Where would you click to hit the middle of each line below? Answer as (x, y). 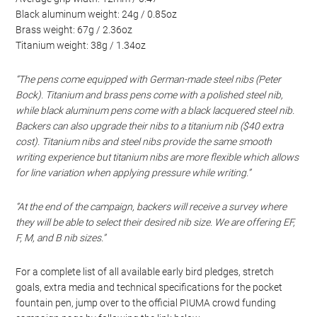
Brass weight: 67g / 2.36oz (74, 30)
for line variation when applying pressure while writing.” (133, 173)
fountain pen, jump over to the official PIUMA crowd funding (146, 303)
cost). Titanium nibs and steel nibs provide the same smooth (144, 142)
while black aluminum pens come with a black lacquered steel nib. (155, 110)
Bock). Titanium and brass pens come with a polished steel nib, (150, 95)
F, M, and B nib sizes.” (61, 238)
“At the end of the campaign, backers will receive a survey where (151, 207)
